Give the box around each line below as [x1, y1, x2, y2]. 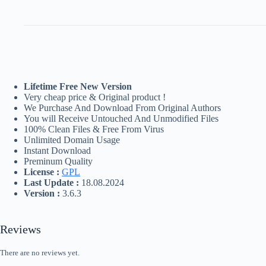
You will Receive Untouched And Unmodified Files [24, 113, 218, 124]
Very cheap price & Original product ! [24, 92, 166, 103]
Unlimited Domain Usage [24, 135, 120, 145]
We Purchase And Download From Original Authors [24, 103, 221, 113]
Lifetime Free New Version [24, 81, 132, 92]
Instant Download [24, 145, 91, 156]
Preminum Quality [24, 156, 93, 167]
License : [24, 167, 59, 178]
